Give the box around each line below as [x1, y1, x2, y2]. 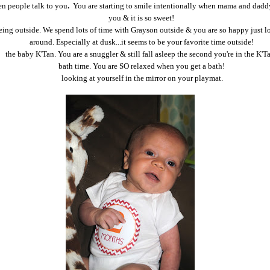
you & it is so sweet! [108, 13, 176, 23]
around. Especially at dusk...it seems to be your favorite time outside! [29, 37, 256, 47]
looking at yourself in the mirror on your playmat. [61, 74, 223, 83]
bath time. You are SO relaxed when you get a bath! [58, 61, 227, 71]
